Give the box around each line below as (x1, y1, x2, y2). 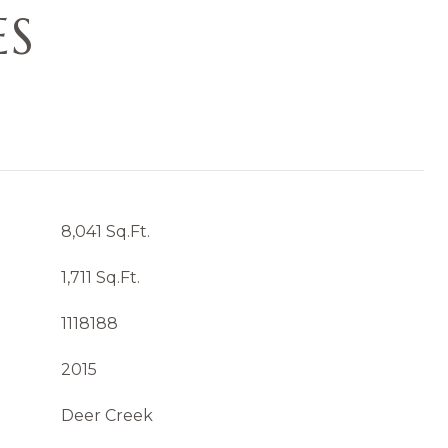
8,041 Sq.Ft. (61, 222, 150, 241)
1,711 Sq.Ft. (61, 268, 140, 287)
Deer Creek (61, 406, 153, 425)
